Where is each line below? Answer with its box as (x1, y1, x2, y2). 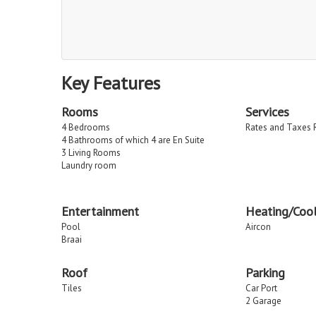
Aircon (245, 220, 271, 233)
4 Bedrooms (61, 121, 110, 133)
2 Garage (245, 294, 281, 307)
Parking (245, 264, 285, 281)
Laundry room (61, 159, 116, 171)
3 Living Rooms (61, 146, 121, 159)
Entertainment (61, 202, 139, 219)
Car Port (245, 281, 277, 294)
